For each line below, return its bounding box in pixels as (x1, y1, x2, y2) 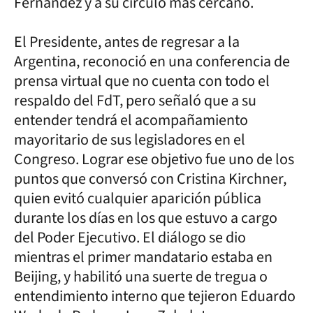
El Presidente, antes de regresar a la (14, 31, 240, 53)
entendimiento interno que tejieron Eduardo (14, 285, 296, 307)
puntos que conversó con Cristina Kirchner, (14, 168, 286, 190)
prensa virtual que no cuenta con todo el (14, 70, 270, 92)
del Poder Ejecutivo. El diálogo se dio (14, 226, 246, 249)
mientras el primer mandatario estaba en (14, 246, 272, 268)
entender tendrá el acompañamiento (14, 109, 248, 131)
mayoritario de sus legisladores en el (14, 129, 245, 151)
